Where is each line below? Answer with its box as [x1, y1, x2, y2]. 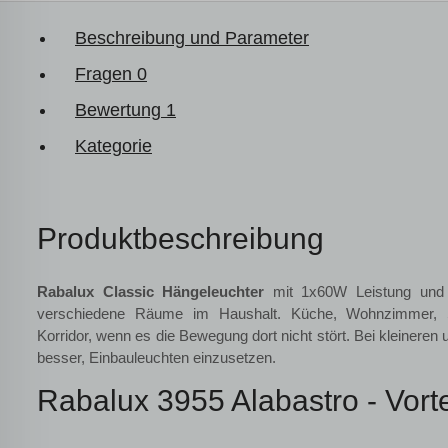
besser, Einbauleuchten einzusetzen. [37, 349, 276, 366]
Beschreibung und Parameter [75, 28, 309, 48]
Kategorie [75, 136, 152, 156]
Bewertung [75, 100, 166, 120]
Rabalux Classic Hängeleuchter [37, 283, 265, 300]
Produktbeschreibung [37, 222, 324, 255]
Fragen [75, 64, 137, 84]
